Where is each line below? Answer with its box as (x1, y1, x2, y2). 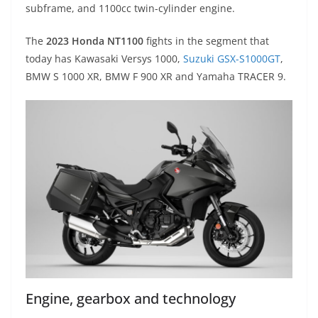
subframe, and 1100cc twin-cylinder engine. (26, 1, 235, 16)
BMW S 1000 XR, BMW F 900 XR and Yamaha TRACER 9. (26, 70, 286, 84)
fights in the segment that (143, 34, 269, 48)
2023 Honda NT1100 (46, 34, 143, 48)
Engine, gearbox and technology (26, 289, 236, 309)
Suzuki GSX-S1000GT (183, 52, 280, 66)
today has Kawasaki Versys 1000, (26, 52, 183, 66)
